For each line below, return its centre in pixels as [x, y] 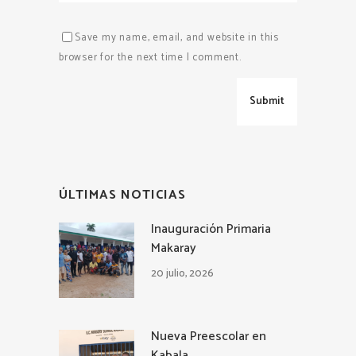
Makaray [174, 248]
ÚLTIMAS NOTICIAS [122, 195]
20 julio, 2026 [182, 273]
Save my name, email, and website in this [177, 38]
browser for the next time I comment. [150, 58]
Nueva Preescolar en [209, 336]
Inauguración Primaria [211, 229]
